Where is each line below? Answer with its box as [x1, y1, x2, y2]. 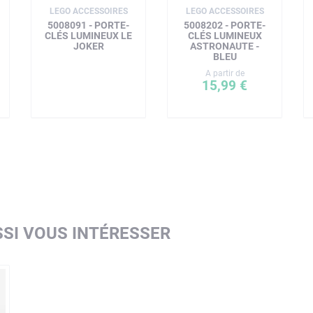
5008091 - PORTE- [48, 20, 129, 31]
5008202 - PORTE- [184, 20, 265, 31]
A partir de [205, 68, 245, 78]
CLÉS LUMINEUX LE [45, 30, 132, 41]
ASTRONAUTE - [190, 41, 259, 52]
